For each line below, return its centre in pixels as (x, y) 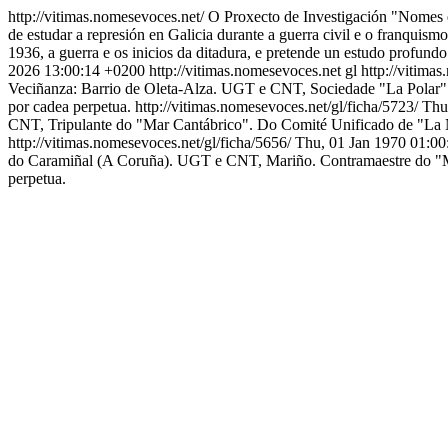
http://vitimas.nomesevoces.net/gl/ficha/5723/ (278, 106)
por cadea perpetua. (69, 106)
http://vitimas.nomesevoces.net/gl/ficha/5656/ (151, 142)
